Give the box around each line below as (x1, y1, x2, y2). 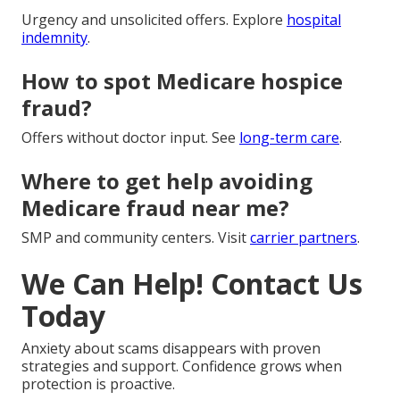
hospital (287, 9, 341, 29)
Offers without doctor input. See (21, 127, 239, 147)
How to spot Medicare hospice (21, 65, 343, 96)
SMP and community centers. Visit (21, 227, 250, 247)
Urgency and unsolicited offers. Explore (21, 9, 287, 29)
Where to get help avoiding (21, 165, 312, 196)
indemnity (21, 27, 87, 47)
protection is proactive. (21, 373, 175, 394)
